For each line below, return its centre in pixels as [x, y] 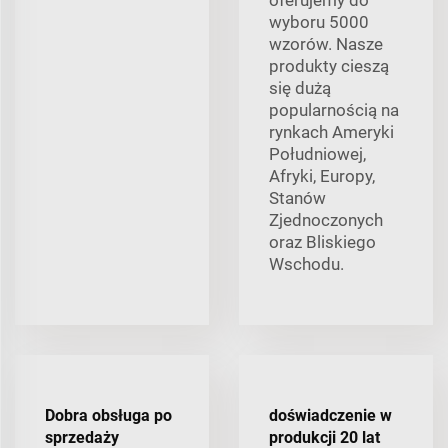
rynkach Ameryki [331, 132]
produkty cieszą [329, 66]
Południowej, [317, 154]
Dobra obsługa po [108, 416]
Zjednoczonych [326, 220]
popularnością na [334, 110]
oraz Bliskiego [322, 242]
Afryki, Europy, [322, 176]
